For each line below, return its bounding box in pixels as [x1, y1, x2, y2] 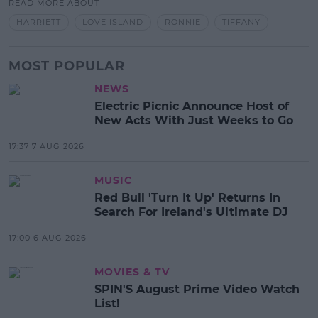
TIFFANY [222, 16, 261, 27]
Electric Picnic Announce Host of [94, 99, 289, 114]
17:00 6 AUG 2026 [9, 233, 87, 243]
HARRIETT [16, 16, 61, 27]
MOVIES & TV [94, 265, 170, 279]
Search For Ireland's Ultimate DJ [94, 205, 288, 219]
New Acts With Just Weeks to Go [94, 114, 293, 128]
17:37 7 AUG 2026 [9, 141, 84, 152]
